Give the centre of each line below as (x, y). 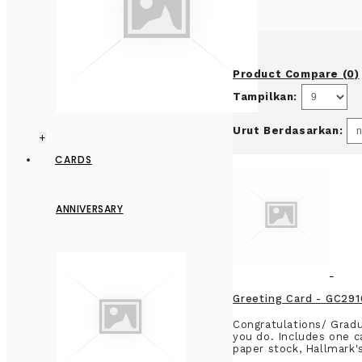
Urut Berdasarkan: (288, 131)
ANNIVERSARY (90, 209)
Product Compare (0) (296, 74)
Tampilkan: (265, 97)
